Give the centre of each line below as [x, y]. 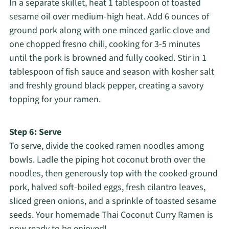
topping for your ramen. [55, 100]
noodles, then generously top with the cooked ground [113, 174]
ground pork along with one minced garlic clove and [109, 31]
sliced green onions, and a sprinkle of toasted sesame [112, 201]
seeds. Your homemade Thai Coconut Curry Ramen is [111, 215]
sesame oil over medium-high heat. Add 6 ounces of [109, 17]
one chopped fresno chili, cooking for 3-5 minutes [105, 44]
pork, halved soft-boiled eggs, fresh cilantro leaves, [107, 188]
